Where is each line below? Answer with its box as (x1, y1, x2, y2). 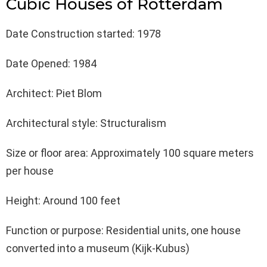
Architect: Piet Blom (6, 87, 102, 100)
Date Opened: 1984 (6, 57, 97, 70)
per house (6, 164, 54, 178)
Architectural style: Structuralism (6, 117, 166, 130)
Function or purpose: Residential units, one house (6, 224, 241, 237)
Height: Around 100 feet (6, 194, 120, 207)
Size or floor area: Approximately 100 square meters (6, 147, 254, 160)
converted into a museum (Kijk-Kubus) (6, 242, 190, 255)
